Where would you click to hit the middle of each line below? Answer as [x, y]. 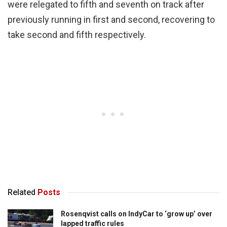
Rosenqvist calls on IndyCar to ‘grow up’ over [137, 214]
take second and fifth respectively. [78, 35]
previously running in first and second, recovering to [111, 20]
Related [22, 193]
